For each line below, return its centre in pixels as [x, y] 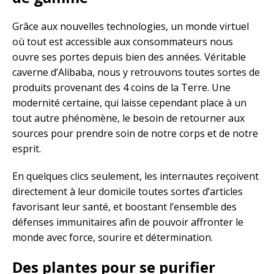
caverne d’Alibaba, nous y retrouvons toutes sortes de [136, 72]
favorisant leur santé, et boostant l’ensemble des [124, 207]
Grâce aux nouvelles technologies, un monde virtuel [131, 27]
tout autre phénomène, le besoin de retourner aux [128, 118]
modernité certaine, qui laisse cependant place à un [129, 103]
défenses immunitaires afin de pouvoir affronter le [128, 222]
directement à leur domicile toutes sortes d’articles [128, 192]
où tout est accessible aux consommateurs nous [123, 42]
